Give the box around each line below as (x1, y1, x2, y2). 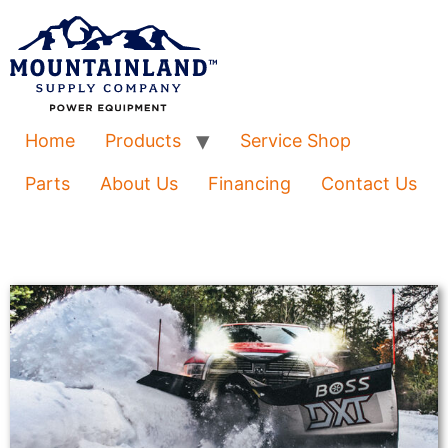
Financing (208, 173, 291, 195)
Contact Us (321, 173, 417, 195)
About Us (100, 173, 178, 195)
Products (105, 130, 181, 152)
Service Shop (240, 130, 351, 152)
